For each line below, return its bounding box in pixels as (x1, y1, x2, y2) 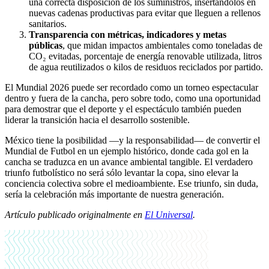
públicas (29, 40, 62, 51)
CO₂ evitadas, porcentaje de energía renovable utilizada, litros (29, 51, 262, 62)
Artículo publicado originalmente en (5, 210, 145, 220)
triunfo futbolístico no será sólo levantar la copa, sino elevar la (5, 168, 238, 178)
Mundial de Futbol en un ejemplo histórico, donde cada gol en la (5, 146, 249, 157)
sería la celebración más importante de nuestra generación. (5, 189, 224, 200)
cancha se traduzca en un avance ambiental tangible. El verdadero (5, 157, 253, 168)
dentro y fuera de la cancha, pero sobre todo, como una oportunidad (5, 93, 261, 104)
